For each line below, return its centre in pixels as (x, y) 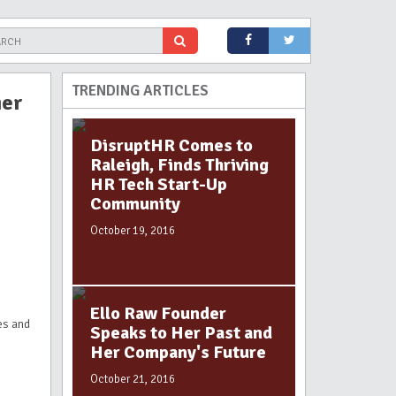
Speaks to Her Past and (181, 333)
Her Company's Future (178, 352)
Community (135, 204)
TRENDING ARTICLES (140, 91)
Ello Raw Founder (158, 313)
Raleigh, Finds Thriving (179, 165)
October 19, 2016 (133, 231)
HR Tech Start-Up (159, 184)
